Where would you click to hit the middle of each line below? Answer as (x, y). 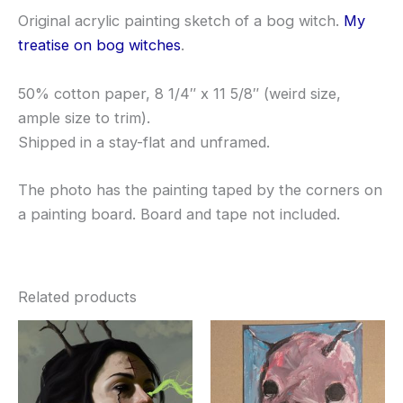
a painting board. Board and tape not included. (179, 214)
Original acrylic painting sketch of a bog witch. (181, 21)
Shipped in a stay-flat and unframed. (144, 142)
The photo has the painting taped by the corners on (200, 189)
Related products (77, 297)
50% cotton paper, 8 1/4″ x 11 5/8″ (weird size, (179, 93)
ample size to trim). (84, 117)
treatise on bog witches (99, 45)
